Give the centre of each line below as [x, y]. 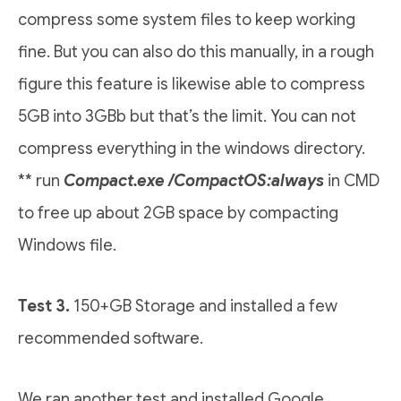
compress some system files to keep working [187, 20]
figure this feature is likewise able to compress [192, 84]
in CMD [352, 181]
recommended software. [111, 338]
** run [41, 181]
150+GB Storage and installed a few [204, 306]
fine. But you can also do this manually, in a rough [196, 52]
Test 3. [44, 306]
